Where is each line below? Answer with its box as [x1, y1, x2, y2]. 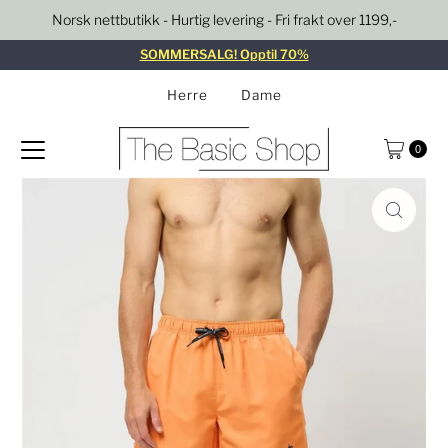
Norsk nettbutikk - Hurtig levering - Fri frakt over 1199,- [51, 11, 397, 28]
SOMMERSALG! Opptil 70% [139, 47, 309, 62]
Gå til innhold [14, 16, 104, 31]
